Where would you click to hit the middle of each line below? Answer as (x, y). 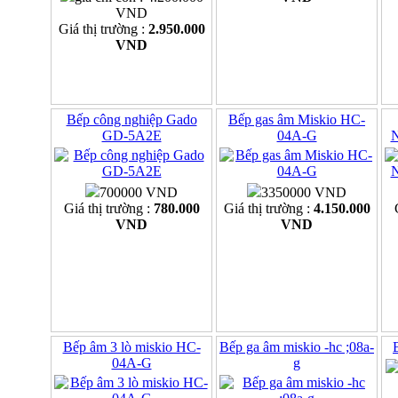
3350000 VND (304, 193)
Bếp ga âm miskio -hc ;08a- (297, 347)
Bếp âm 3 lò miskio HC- (131, 347)
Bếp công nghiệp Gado (131, 120)
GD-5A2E (131, 136)
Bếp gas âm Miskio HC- (297, 120)
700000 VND (139, 193)
